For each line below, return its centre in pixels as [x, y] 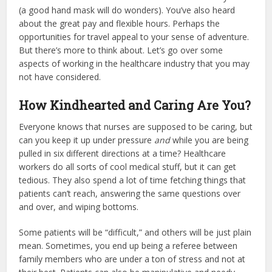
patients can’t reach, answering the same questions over [130, 193]
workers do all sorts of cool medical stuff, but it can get [128, 166]
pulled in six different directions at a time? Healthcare [123, 153]
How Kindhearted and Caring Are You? [135, 105]
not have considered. [61, 76]
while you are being [209, 140]
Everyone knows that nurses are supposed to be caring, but [136, 126]
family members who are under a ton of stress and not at [132, 259]
